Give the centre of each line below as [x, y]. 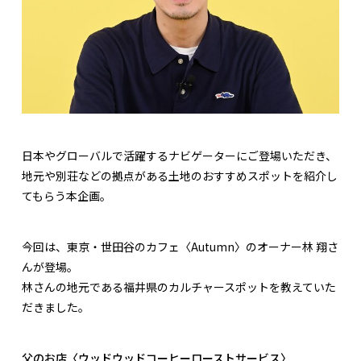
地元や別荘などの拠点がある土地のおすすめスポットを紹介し [180, 176]
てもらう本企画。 [66, 196]
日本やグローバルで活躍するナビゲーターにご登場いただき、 [179, 156]
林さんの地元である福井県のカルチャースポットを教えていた [179, 287]
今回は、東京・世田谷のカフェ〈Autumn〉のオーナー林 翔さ [180, 247]
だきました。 [56, 307]
